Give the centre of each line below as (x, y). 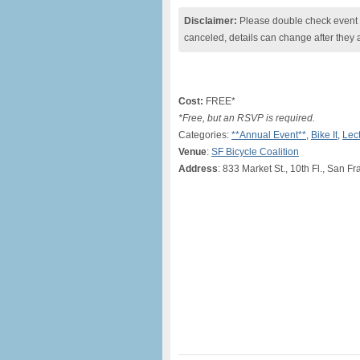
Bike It (324, 135)
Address (198, 169)
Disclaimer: (211, 21)
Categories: (205, 135)
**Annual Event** (269, 135)
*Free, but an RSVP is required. (247, 118)
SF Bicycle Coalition (255, 152)
